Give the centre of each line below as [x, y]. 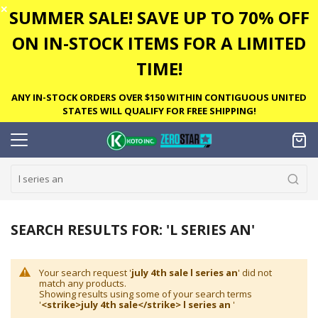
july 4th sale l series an [185, 272]
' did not [255, 272]
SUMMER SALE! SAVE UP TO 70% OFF [159, 17]
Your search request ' [85, 272]
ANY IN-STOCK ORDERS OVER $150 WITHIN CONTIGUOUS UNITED [159, 97]
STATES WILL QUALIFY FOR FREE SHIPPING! [159, 110]
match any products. [83, 283]
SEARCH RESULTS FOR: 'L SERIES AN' [133, 230]
